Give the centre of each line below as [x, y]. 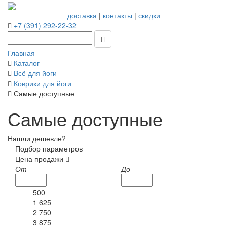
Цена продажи [40, 159]
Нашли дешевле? [37, 139]
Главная [21, 53]
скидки [149, 15]
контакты [117, 15]
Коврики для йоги [43, 83]
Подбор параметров [49, 149]
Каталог [27, 63]
